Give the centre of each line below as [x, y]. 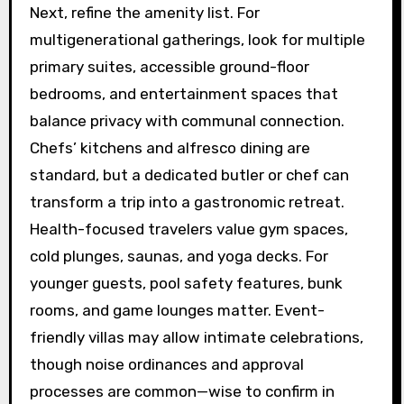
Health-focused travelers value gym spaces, [188, 229]
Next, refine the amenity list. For [144, 12]
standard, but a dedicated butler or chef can [189, 174]
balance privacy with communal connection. [187, 120]
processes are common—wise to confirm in [182, 391]
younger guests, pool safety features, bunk [186, 283]
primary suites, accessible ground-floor [169, 66]
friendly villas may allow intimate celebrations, [196, 337]
